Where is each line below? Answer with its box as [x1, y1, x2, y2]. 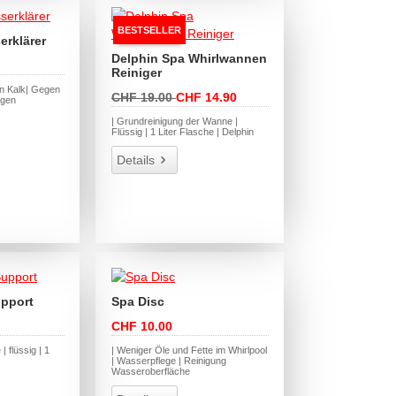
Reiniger [110, 65, 162, 80]
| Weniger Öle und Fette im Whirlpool [110, 344, 267, 355]
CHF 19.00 [110, 90, 176, 105]
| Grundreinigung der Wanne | [110, 116, 238, 127]
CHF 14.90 [175, 90, 237, 105]
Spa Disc [110, 293, 164, 308]
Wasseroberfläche [110, 365, 190, 377]
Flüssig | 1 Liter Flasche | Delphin [110, 126, 254, 138]
